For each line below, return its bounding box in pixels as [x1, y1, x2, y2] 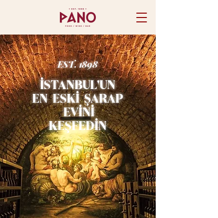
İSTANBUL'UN [40, 79, 115, 92]
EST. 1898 [57, 57, 98, 70]
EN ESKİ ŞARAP [32, 93, 123, 106]
